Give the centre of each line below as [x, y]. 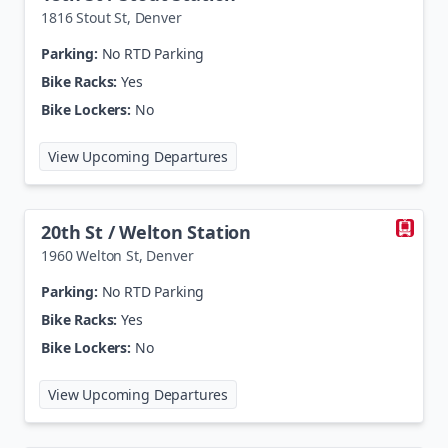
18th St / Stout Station [315, 152]
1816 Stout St [84, 17]
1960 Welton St [90, 255]
